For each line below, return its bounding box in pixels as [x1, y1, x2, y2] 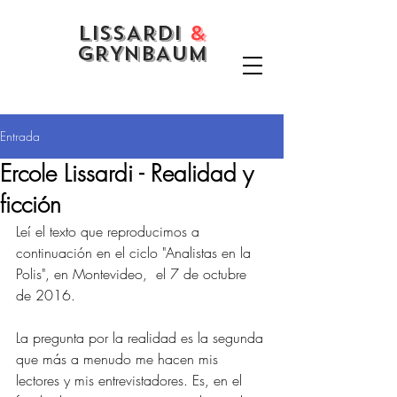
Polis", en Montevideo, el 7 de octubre [16, 264, 251, 284]
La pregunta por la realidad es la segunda [16, 328, 268, 347]
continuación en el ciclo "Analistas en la [16, 243, 255, 262]
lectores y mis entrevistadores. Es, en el [16, 370, 246, 390]
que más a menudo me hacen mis [16, 349, 222, 369]
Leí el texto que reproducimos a [16, 222, 204, 241]
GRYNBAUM [76, 41, 207, 66]
